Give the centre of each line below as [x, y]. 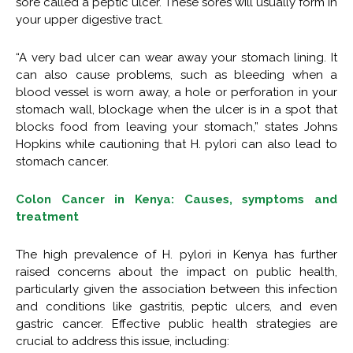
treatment [47, 216]
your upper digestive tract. [89, 19]
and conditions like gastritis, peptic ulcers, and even [176, 306]
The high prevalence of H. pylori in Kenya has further [176, 254]
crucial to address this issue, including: [123, 341]
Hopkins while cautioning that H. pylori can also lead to [176, 144]
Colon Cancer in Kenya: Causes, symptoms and [176, 199]
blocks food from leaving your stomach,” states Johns [176, 126]
